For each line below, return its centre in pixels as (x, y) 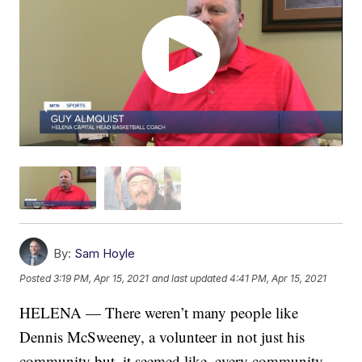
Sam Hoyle (105, 253)
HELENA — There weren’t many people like (159, 312)
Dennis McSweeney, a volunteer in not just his (162, 336)
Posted (37, 279)
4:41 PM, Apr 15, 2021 (278, 279)
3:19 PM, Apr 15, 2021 (101, 279)
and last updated (190, 279)
